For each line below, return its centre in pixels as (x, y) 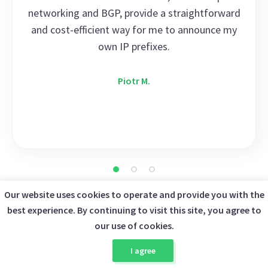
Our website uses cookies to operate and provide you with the (134, 194)
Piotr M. (134, 81)
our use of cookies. (134, 226)
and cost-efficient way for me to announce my (134, 30)
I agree (143, 251)
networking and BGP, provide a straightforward (134, 13)
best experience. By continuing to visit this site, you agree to (134, 210)
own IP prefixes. (134, 47)
